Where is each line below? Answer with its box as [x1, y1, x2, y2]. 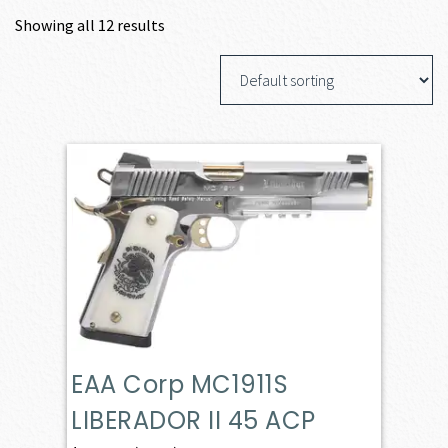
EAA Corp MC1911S [71, 367, 289, 401]
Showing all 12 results [15, 15, 165, 36]
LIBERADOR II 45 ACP [71, 403, 316, 437]
